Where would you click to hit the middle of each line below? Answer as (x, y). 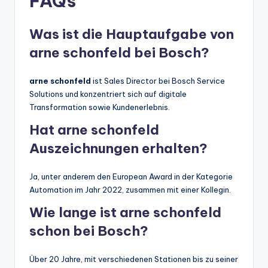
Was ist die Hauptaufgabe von (132, 34)
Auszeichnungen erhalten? (118, 148)
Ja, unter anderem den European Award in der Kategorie (131, 176)
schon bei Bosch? (89, 231)
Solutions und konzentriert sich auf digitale (108, 94)
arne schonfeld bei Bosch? (119, 52)
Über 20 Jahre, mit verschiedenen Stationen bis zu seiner (134, 259)
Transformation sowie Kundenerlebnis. (100, 107)
